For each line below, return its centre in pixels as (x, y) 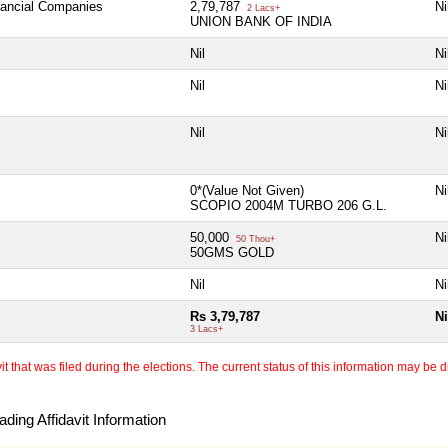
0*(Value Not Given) (249, 190)
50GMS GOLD (232, 252)
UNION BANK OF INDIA (261, 21)
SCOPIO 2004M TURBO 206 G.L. (288, 205)
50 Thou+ (254, 238)
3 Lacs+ (206, 328)
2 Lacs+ (262, 7)
